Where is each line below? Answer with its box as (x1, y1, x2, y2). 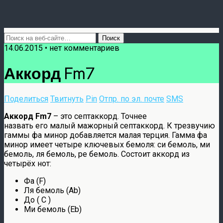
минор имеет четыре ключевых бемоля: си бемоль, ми (4, 139, 210, 149)
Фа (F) (24, 176, 46, 186)
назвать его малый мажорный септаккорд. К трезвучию (4, 120, 215, 130)
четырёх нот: (4, 158, 51, 168)
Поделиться (4, 94, 48, 104)
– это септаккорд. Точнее (51, 111, 147, 121)
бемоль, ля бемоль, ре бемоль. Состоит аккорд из (4, 149, 190, 159)
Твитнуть (50, 94, 84, 104)
